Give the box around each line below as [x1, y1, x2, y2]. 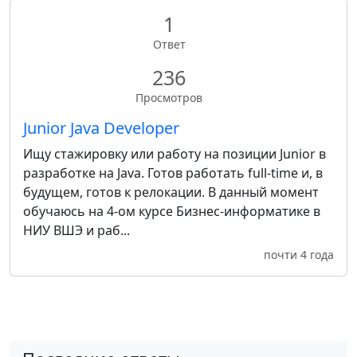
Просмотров [135, 90, 202, 105]
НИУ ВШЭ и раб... [23, 222, 130, 239]
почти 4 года [264, 247, 334, 262]
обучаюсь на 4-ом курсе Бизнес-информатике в [23, 202, 320, 220]
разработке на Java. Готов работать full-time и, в [23, 164, 323, 182]
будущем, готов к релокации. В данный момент [23, 183, 319, 201]
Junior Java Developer [23, 117, 179, 139]
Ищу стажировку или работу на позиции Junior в [23, 145, 326, 163]
